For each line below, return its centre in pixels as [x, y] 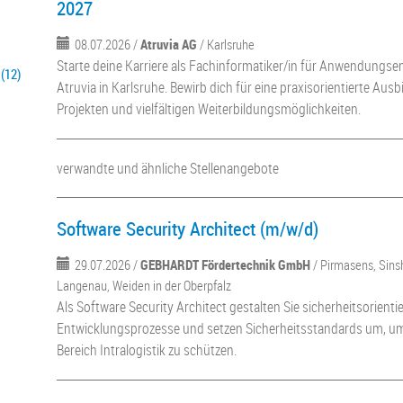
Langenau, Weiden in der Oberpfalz [144, 285]
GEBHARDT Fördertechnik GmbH [226, 264]
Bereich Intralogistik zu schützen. [147, 350]
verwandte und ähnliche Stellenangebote [168, 168]
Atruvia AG [169, 44]
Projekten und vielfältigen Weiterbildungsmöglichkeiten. [209, 109]
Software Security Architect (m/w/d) [188, 228]
